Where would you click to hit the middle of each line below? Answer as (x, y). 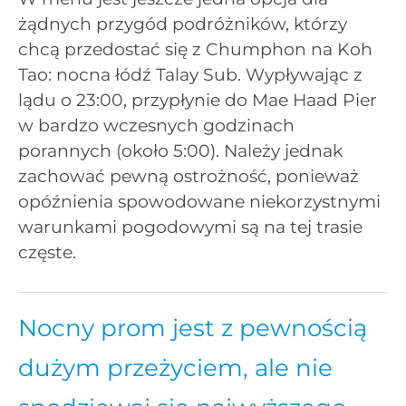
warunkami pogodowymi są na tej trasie (190, 227)
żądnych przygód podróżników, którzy (183, 24)
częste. (47, 253)
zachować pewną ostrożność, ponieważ (188, 177)
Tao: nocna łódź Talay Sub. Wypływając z (190, 75)
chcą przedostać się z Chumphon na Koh (195, 50)
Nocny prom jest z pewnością (193, 329)
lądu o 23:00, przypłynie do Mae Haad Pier (198, 101)
